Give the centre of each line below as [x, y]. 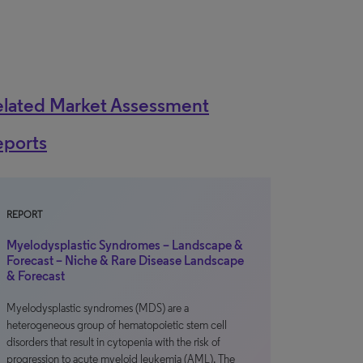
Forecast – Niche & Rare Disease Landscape [125, 261]
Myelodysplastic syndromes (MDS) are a [98, 308]
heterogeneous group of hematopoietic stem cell [117, 325]
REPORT [24, 215]
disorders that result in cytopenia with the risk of [113, 342]
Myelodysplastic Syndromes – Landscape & [125, 245]
